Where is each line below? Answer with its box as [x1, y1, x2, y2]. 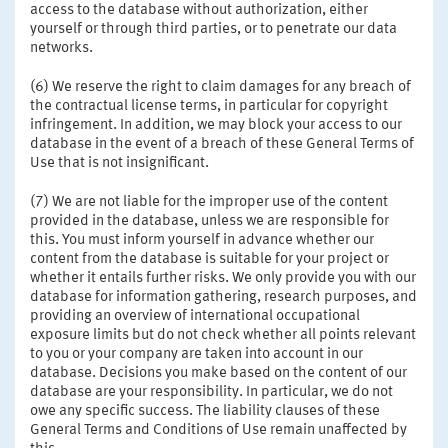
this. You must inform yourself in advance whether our [30, 232, 374, 248]
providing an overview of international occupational [30, 308, 360, 324]
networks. [30, 40, 93, 56]
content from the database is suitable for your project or [30, 251, 389, 267]
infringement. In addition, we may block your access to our [30, 117, 402, 133]
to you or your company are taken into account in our [30, 346, 363, 362]
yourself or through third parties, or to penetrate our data [30, 21, 397, 37]
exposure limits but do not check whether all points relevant [30, 327, 416, 343]
